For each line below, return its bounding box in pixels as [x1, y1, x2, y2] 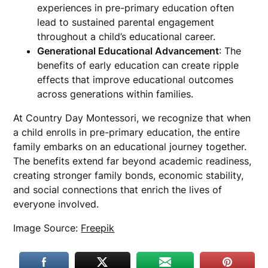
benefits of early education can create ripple [37, 59, 239, 71]
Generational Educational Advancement [37, 45, 220, 57]
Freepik [81, 222, 115, 234]
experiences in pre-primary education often [37, 2, 234, 14]
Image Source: [13, 222, 81, 234]
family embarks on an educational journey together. [13, 141, 247, 153]
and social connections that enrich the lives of [13, 184, 223, 196]
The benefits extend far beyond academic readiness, [13, 155, 252, 167]
